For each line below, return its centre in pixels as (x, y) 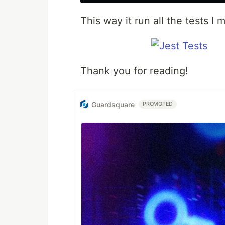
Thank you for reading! (134, 71)
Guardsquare (113, 104)
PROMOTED (158, 104)
